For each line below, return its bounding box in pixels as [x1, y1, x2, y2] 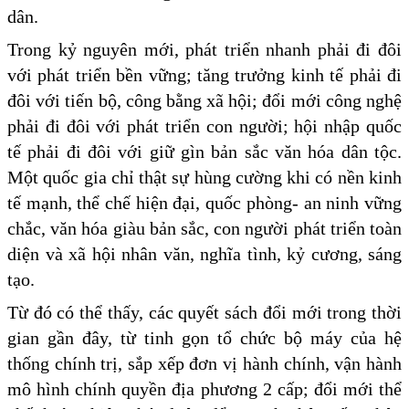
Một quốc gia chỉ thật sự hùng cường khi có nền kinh [7, 166, 402, 187]
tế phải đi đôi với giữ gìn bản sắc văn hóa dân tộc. [7, 141, 402, 162]
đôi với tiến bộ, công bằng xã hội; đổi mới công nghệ [7, 89, 402, 110]
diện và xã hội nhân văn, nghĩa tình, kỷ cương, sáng [7, 243, 402, 264]
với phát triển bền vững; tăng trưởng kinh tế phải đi [7, 64, 402, 85]
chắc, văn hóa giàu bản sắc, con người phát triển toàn [7, 217, 402, 238]
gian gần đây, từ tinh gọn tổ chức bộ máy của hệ [7, 327, 402, 348]
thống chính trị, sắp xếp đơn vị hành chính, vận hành [7, 352, 402, 373]
